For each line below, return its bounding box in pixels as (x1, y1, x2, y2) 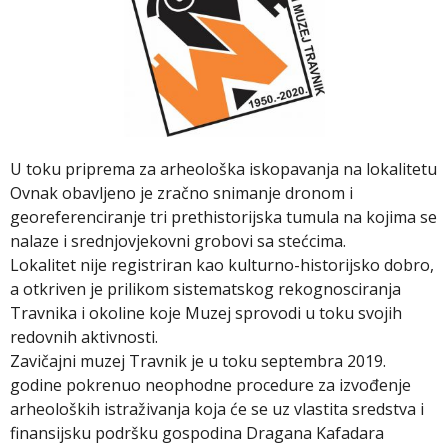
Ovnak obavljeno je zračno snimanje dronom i (10, 182, 353, 204)
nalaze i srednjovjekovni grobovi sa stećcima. (10, 230, 346, 252)
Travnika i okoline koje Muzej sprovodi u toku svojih (10, 302, 402, 324)
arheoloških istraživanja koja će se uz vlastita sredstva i (10, 398, 424, 420)
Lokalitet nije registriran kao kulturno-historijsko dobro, (10, 254, 434, 276)
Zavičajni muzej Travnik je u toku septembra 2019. (10, 350, 386, 372)
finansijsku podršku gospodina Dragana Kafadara (10, 422, 384, 444)
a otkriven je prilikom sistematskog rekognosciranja (10, 278, 401, 300)
